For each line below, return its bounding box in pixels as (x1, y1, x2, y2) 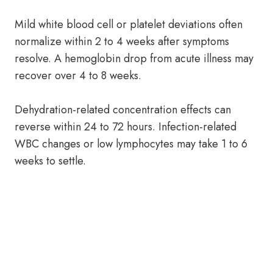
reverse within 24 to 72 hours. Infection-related (15, 119, 236, 135)
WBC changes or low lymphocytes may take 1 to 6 (15, 136, 247, 152)
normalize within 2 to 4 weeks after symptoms (15, 34, 229, 49)
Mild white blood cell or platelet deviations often (15, 16, 243, 32)
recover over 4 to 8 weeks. (15, 68, 141, 83)
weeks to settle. (15, 153, 86, 169)
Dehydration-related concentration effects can (15, 102, 231, 118)
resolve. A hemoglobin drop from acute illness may (15, 51, 253, 66)
